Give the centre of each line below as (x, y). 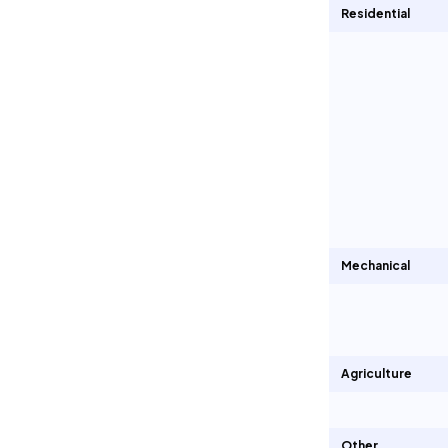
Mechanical (375, 265)
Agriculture (376, 373)
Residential (375, 13)
